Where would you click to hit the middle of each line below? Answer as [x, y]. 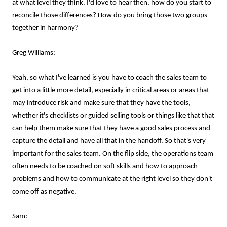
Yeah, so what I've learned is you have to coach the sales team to [109, 78]
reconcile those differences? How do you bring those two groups [110, 15]
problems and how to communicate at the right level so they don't [112, 179]
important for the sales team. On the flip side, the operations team [113, 154]
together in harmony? [45, 28]
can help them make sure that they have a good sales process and [111, 128]
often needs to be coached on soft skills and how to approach [105, 166]
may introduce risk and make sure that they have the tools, [101, 103]
